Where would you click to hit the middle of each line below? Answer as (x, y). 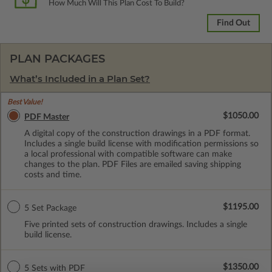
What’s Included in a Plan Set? (80, 78)
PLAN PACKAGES (57, 59)
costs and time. (53, 175)
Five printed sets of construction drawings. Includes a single (136, 224)
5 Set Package (50, 208)
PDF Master (47, 117)
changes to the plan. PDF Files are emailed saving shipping (133, 164)
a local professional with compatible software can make (128, 154)
